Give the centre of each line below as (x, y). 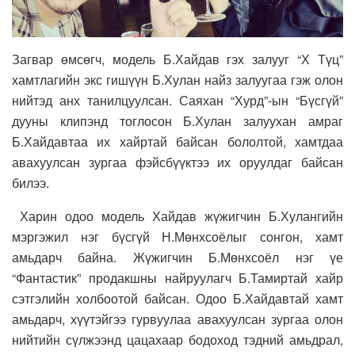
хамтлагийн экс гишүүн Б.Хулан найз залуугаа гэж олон (177, 79)
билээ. (31, 182)
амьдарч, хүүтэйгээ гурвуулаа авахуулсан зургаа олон (177, 319)
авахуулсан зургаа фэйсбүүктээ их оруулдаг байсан (177, 162)
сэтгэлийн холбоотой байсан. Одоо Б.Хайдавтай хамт (177, 298)
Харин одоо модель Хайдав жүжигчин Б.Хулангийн (177, 216)
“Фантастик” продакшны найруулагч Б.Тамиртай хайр (177, 277)
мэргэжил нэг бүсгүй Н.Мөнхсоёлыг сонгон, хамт (177, 236)
